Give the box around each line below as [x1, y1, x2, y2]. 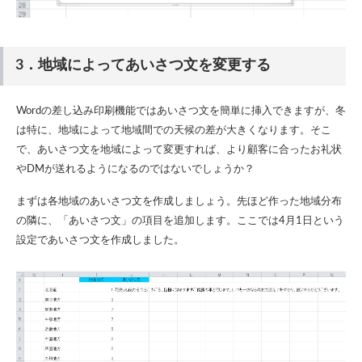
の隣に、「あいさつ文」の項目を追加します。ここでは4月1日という [16, 216, 344, 227]
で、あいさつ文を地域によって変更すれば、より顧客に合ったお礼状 [16, 145, 342, 156]
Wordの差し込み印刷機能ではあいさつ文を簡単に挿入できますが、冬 [16, 106, 346, 117]
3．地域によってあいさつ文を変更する [15, 58, 271, 74]
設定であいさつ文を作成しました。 [16, 235, 184, 246]
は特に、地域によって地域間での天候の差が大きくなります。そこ [16, 125, 331, 137]
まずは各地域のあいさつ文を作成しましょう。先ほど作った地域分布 [16, 196, 342, 208]
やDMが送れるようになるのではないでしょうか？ [16, 164, 255, 175]
